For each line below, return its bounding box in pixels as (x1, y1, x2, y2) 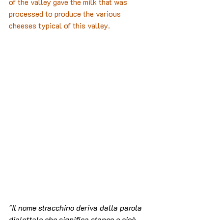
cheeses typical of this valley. (9, 20, 110, 31)
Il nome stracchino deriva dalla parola (12, 202, 144, 213)
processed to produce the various (9, 8, 123, 19)
